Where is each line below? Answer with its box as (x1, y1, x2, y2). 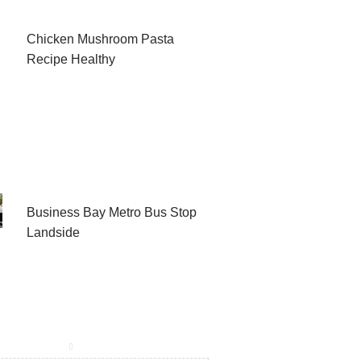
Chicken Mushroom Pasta (26, 31, 174, 46)
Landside (26, 226, 80, 240)
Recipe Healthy (26, 52, 115, 66)
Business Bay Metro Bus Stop (26, 205, 197, 220)
